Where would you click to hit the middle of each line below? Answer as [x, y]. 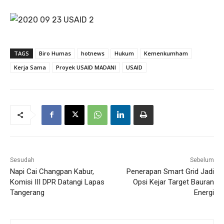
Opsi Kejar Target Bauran [173, 182]
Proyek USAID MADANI [86, 67]
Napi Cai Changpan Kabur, [52, 171]
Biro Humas [55, 53]
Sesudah [22, 160]
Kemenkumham [166, 53]
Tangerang [27, 192]
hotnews [93, 53]
